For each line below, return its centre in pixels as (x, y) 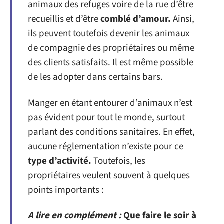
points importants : (66, 190)
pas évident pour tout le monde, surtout (106, 117)
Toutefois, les (118, 161)
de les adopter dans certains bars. (95, 77)
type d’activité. (60, 161)
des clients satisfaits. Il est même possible (111, 63)
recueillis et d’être (64, 19)
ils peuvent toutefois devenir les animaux (109, 34)
